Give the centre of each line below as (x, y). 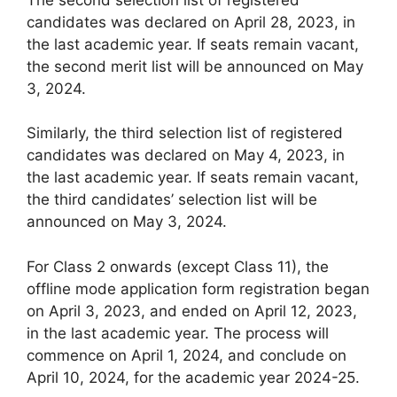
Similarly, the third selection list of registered (185, 133)
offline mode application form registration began (198, 288)
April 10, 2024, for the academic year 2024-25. (193, 377)
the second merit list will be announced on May (195, 66)
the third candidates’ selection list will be (172, 199)
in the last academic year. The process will (178, 333)
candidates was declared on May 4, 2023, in (186, 155)
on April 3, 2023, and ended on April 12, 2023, (192, 311)
